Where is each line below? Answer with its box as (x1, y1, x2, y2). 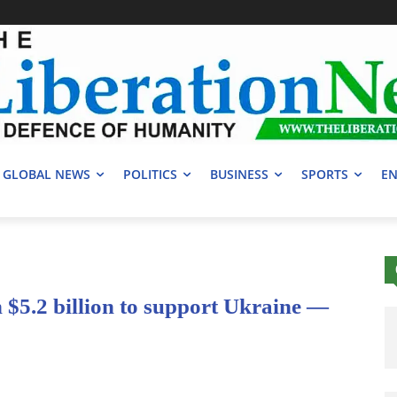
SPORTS (301, 166, 348, 183)
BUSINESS (210, 166, 269, 183)
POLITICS (123, 166, 177, 183)
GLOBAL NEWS (3, 166, 90, 183)
